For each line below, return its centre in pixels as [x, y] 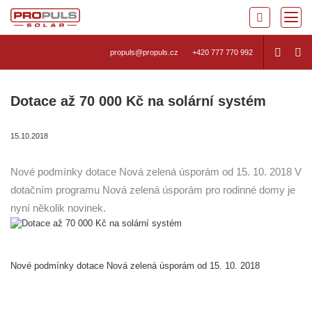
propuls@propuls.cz [144, 52]
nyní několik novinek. [58, 208]
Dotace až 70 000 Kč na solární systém [138, 101]
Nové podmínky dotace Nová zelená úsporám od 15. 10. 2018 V [156, 172]
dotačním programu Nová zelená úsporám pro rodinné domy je [153, 190]
